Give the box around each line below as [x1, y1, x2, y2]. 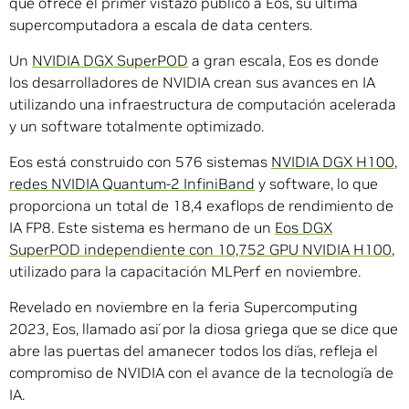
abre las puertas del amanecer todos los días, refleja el [9, 341, 378, 361]
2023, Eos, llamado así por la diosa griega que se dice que [9, 320, 398, 339]
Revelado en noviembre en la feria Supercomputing [9, 298, 358, 317]
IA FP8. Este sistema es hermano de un [9, 218, 275, 237]
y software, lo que [255, 174, 378, 194]
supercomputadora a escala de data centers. [9, 16, 312, 35]
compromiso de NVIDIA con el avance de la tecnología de [9, 363, 393, 383]
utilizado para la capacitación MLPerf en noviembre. [9, 262, 361, 281]
